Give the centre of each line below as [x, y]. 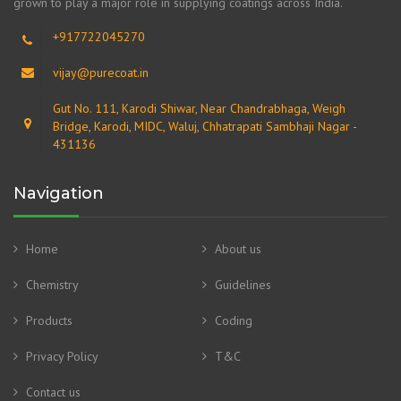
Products [49, 321]
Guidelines [243, 285]
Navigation [59, 194]
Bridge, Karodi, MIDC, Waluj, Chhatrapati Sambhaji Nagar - [205, 127]
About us [238, 249]
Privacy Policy [62, 357]
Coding [234, 321]
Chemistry [52, 285]
